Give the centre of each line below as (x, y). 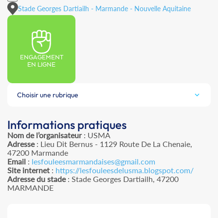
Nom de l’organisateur (45, 135)
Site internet (28, 170)
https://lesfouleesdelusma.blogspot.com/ (125, 170)
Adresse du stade (36, 179)
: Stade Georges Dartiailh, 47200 (122, 179)
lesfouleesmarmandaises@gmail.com (93, 162)
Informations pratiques (67, 125)
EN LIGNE (41, 65)
